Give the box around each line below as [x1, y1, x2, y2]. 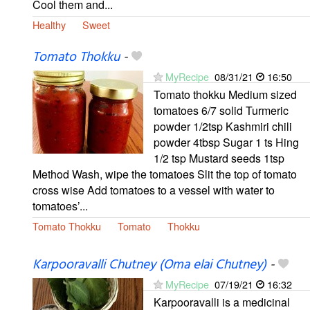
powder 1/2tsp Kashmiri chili [154, 118, 292, 134]
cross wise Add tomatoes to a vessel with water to [33, 181, 275, 198]
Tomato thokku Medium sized [154, 86, 297, 102]
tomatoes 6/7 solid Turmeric [154, 102, 289, 118]
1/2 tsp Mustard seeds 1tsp [154, 149, 284, 166]
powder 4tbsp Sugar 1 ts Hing [154, 134, 299, 150]
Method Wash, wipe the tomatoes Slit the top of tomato [33, 165, 297, 182]
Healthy [33, 17, 66, 33]
